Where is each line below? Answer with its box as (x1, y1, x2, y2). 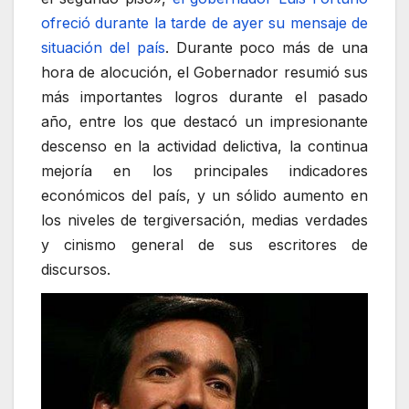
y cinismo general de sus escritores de (41, 235, 368, 254)
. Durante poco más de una (164, 37, 369, 57)
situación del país (41, 37, 165, 57)
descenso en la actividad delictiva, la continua (41, 136, 368, 155)
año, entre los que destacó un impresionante (41, 111, 368, 131)
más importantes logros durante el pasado (41, 87, 368, 106)
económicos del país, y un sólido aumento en (41, 185, 368, 204)
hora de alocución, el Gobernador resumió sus (41, 62, 368, 81)
